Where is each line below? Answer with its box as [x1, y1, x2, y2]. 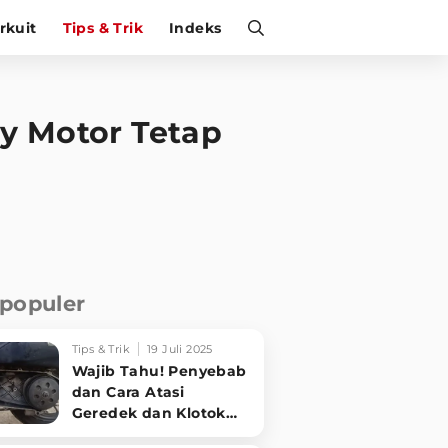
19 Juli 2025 [146, 342, 213, 356]
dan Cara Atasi [71, 383, 185, 401]
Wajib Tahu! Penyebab [71, 362, 247, 380]
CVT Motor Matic [71, 425, 198, 443]
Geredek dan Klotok [71, 404, 226, 422]
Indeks [169, 18, 222, 37]
